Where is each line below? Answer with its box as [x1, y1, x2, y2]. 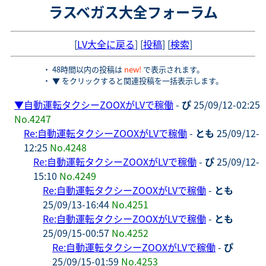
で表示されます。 [141, 63, 204, 75]
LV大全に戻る [77, 36, 135, 51]
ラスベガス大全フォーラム [48, 1, 218, 22]
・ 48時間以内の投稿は [43, 63, 124, 75]
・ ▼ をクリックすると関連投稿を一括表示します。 [43, 74, 223, 86]
